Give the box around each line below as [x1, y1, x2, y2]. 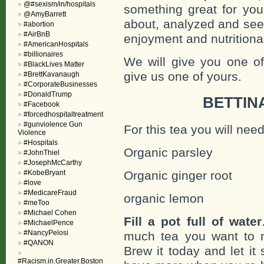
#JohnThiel [24, 148, 60, 157]
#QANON [24, 239, 54, 247]
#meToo [24, 199, 49, 207]
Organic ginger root [124, 169, 232, 182]
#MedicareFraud [24, 189, 77, 197]
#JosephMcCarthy [24, 159, 82, 167]
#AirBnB [24, 30, 50, 38]
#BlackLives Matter [24, 60, 84, 68]
